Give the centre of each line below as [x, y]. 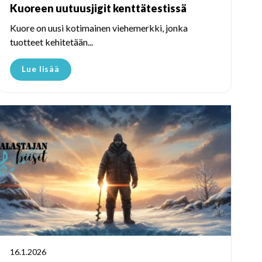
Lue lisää [41, 68]
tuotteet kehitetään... [51, 42]
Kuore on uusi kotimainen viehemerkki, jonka [99, 27]
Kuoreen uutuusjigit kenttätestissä [98, 8]
